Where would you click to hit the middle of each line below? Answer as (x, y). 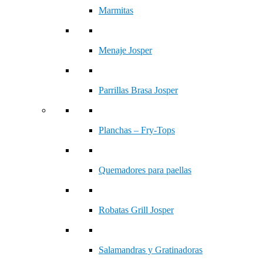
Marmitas (116, 10)
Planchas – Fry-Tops (137, 130)
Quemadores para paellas (145, 170)
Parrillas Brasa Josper (138, 90)
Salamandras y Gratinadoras (151, 250)
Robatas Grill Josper (136, 210)
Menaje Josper (125, 50)
